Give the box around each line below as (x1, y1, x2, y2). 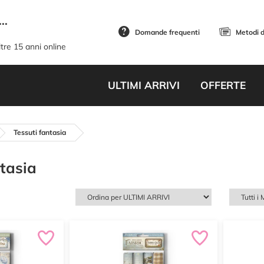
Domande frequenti (135, 28, 200, 37)
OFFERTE (200, 79, 246, 91)
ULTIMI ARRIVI (107, 79, 180, 91)
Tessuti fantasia (14, 128, 66, 137)
